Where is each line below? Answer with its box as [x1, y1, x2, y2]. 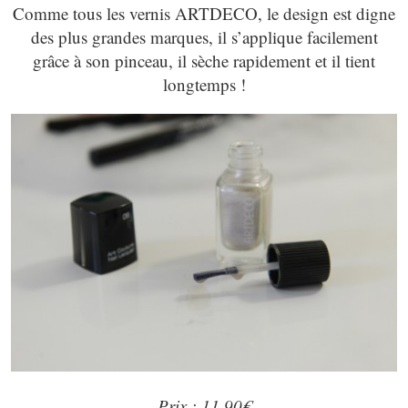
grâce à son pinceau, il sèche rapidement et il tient [33, 48, 375, 72]
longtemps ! [162, 72, 246, 96]
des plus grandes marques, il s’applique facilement [30, 25, 378, 48]
